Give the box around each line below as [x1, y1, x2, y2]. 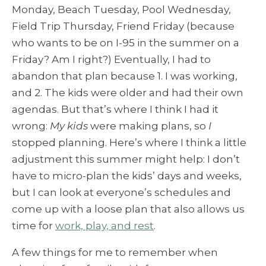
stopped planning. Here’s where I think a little [12, 137, 246, 149]
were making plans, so [88, 120, 208, 132]
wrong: [12, 120, 50, 132]
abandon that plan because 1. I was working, [12, 70, 237, 83]
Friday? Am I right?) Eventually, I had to [12, 53, 211, 66]
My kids [50, 120, 88, 132]
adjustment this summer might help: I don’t [12, 153, 240, 166]
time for [12, 220, 55, 232]
